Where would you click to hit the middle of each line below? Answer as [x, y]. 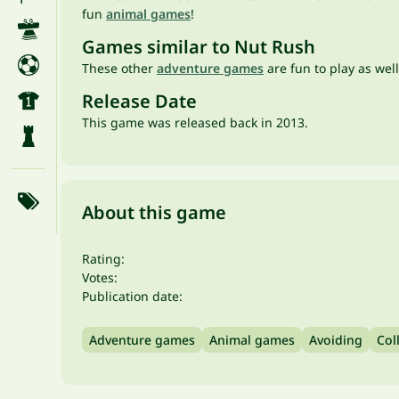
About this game [154, 212]
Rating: [103, 259]
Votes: [100, 277]
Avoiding [336, 340]
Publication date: [132, 296]
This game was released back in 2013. [195, 122]
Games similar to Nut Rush [199, 47]
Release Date [139, 101]
